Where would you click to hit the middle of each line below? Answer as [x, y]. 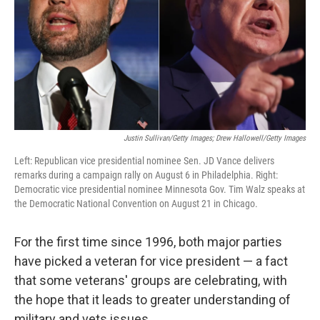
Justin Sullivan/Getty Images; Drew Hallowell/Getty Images [215, 138]
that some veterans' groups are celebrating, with [151, 280]
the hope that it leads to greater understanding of [152, 300]
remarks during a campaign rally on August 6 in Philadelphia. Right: [146, 175]
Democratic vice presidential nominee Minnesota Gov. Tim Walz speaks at [160, 189]
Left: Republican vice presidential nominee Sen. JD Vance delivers [144, 161]
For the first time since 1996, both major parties [148, 242]
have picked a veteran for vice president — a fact [151, 261]
